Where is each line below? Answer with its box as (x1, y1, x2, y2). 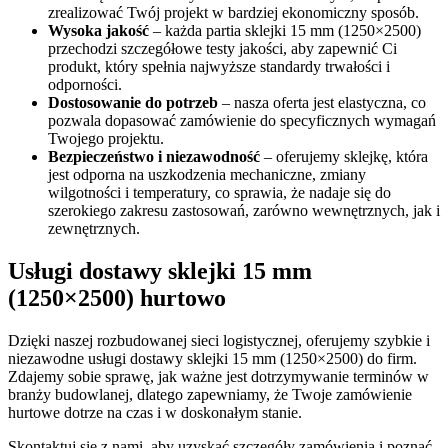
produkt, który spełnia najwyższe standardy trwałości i (48, 58, 390, 76)
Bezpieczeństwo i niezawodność (48, 148, 260, 166)
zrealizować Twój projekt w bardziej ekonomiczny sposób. (48, 4, 419, 22)
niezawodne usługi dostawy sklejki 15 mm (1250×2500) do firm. (8, 350, 417, 368)
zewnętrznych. (48, 220, 140, 238)
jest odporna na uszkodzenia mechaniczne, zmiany (48, 166, 366, 184)
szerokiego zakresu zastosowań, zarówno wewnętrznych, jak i (48, 202, 440, 220)
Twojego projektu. (48, 130, 164, 148)
